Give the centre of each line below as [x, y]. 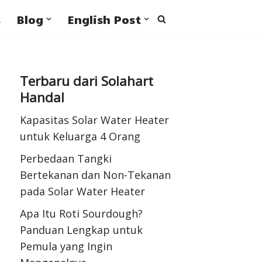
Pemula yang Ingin [66, 246]
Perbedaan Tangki [66, 158]
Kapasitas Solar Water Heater [95, 120]
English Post [104, 19]
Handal [42, 97]
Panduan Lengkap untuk [82, 230]
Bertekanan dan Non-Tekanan [96, 175]
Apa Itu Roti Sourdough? [82, 213]
